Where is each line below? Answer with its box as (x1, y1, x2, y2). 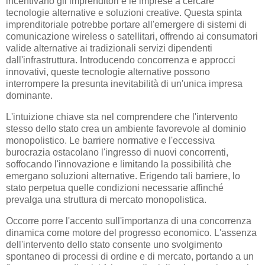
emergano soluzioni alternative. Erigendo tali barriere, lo (6, 170, 240, 181)
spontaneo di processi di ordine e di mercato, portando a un (6, 251, 254, 261)
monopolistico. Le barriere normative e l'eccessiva (6, 135, 215, 146)
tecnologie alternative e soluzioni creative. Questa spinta (6, 8, 242, 18)
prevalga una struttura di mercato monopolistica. (6, 194, 206, 205)
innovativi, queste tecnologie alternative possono (6, 67, 210, 77)
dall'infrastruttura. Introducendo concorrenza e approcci (6, 55, 235, 66)
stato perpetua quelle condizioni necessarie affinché (6, 182, 224, 193)
